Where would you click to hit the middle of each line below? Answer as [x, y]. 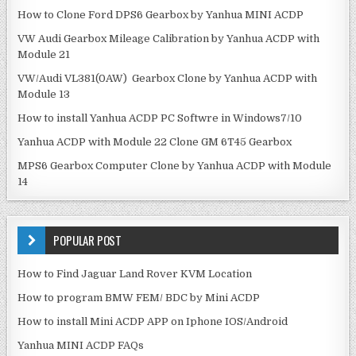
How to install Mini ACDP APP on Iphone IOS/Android [153, 322]
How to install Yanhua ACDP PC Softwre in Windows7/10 [160, 118]
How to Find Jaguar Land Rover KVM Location [135, 274]
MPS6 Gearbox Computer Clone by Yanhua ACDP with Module [175, 166]
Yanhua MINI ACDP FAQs [81, 346]
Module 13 [44, 95]
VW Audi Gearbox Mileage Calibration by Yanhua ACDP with [169, 39]
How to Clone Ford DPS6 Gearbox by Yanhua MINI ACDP [161, 15]
